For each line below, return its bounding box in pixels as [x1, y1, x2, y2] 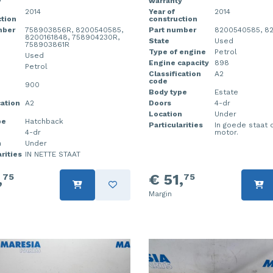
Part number [149, 25, 196, 34]
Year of [149, 7, 175, 16]
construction [149, 14, 197, 23]
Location [149, 109, 182, 118]
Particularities [149, 120, 203, 129]
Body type [149, 87, 187, 96]
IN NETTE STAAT [24, 149, 80, 158]
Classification [149, 69, 201, 78]
